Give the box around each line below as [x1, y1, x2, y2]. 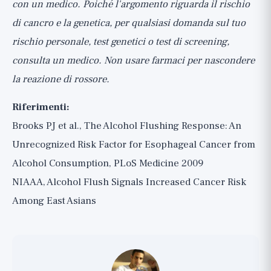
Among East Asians [12, 194, 96, 207]
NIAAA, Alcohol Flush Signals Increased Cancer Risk [12, 175, 246, 189]
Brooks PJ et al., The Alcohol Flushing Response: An [12, 119, 241, 132]
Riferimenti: [12, 100, 70, 114]
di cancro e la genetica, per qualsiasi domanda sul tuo [12, 16, 246, 30]
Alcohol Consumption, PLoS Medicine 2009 [12, 157, 203, 170]
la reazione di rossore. [12, 73, 109, 86]
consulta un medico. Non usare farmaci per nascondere [12, 54, 255, 67]
